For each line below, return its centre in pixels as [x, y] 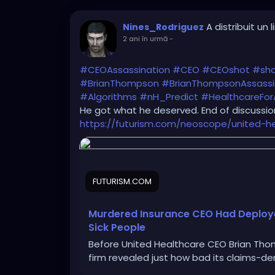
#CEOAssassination [125, 70]
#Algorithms [108, 97]
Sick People [117, 228]
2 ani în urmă [145, 39]
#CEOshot [226, 70]
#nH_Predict [169, 97]
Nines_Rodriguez [163, 27]
